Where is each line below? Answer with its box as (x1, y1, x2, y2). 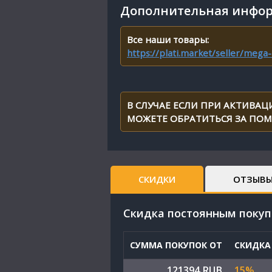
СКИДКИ (138, 173, 175, 185)
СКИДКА (234, 239, 271, 251)
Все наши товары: (127, 33, 209, 46)
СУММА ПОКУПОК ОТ (130, 239, 222, 251)
